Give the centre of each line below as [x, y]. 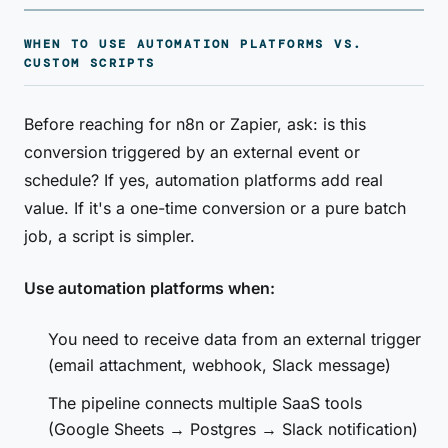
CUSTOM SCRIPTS [90, 63]
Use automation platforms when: [149, 288]
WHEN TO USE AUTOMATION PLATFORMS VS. [193, 44]
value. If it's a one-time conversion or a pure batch [215, 208]
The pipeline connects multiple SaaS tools [205, 403]
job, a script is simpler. [109, 236]
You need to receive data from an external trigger [234, 339]
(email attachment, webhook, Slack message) [219, 365]
